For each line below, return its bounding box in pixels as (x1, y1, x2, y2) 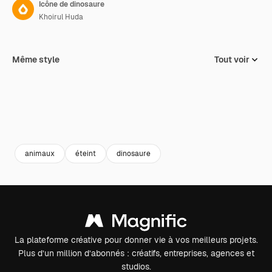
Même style (12, 54, 59, 65)
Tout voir (214, 54, 250, 65)
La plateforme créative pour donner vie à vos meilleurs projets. (14, 234, 258, 245)
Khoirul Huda (39, 12, 83, 22)
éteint (75, 148, 96, 158)
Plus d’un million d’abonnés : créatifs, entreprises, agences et (18, 248, 254, 259)
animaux (25, 148, 55, 158)
